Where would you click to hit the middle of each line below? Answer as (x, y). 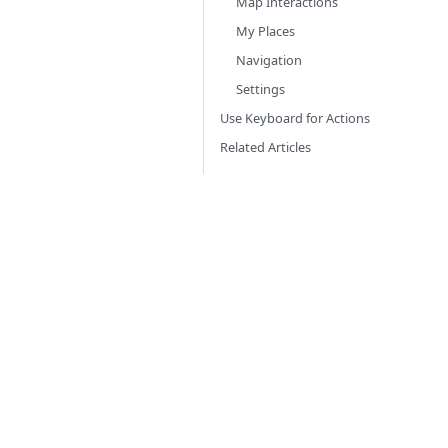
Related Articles (265, 147)
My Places (265, 31)
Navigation (269, 60)
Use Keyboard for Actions (295, 118)
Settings (260, 89)
